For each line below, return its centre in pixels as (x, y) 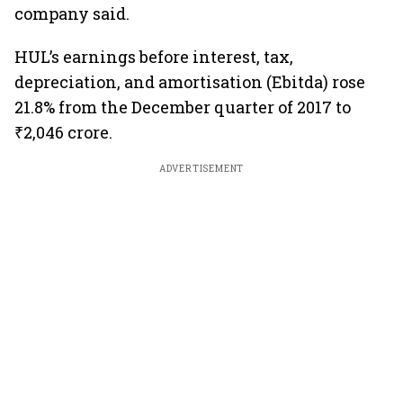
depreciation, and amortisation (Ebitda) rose (190, 82)
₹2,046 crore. (63, 132)
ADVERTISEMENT (201, 169)
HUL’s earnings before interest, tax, (154, 57)
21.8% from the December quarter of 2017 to (183, 107)
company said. (72, 13)
